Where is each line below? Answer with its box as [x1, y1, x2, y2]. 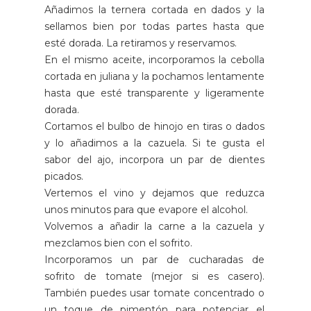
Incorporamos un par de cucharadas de [44, 253, 264, 266]
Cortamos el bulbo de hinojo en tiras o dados [44, 119, 264, 133]
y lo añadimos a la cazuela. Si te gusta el [44, 136, 264, 149]
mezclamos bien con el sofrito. [44, 236, 192, 249]
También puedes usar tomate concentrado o [44, 286, 264, 299]
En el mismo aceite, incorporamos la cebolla [44, 53, 264, 66]
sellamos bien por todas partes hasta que [44, 19, 264, 33]
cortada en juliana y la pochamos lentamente [44, 69, 264, 83]
